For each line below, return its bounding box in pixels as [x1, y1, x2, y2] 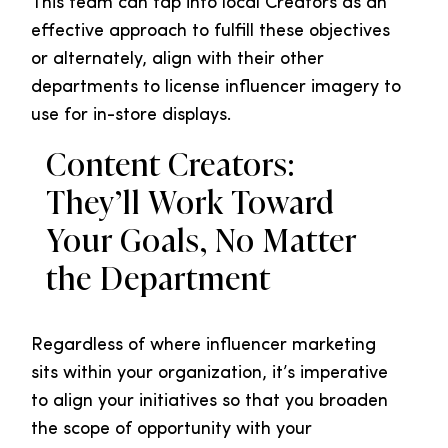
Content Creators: [46, 146, 295, 185]
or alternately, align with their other [31, 50, 324, 70]
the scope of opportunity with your [31, 420, 312, 440]
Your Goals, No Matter [46, 222, 356, 261]
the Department [46, 260, 271, 299]
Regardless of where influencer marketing [31, 336, 376, 356]
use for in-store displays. [31, 106, 231, 126]
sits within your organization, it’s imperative [31, 364, 388, 384]
